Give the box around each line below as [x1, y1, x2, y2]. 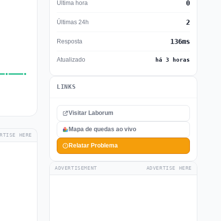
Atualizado [57, 56, 85, 63]
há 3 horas [155, 57, 190, 63]
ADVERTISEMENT [55, 165, 97, 171]
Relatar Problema [69, 142, 118, 149]
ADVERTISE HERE [146, 165, 192, 171]
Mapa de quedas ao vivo [69, 126, 136, 133]
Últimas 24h [57, 18, 89, 26]
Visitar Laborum [69, 110, 113, 116]
